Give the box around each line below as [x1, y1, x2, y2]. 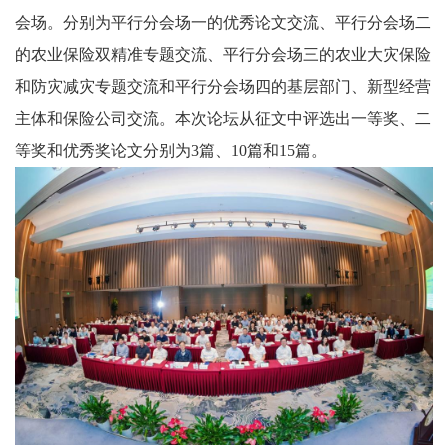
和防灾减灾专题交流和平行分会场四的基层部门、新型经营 [15, 77, 431, 95]
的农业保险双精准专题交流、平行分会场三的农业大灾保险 [15, 45, 431, 63]
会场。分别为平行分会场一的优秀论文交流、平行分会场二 [15, 13, 431, 31]
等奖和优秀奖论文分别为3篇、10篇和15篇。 [15, 141, 327, 159]
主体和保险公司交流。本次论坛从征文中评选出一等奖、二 [15, 109, 431, 127]
